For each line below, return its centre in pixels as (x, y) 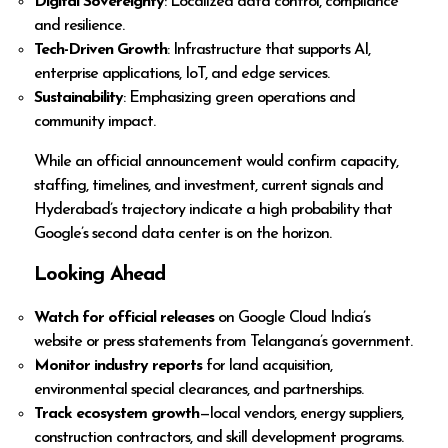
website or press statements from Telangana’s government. (223, 341)
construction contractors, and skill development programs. (219, 437)
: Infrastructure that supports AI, (269, 49)
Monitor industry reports (118, 365)
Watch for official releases (124, 317)
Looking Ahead (100, 274)
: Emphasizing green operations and (239, 97)
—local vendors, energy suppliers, (301, 413)
